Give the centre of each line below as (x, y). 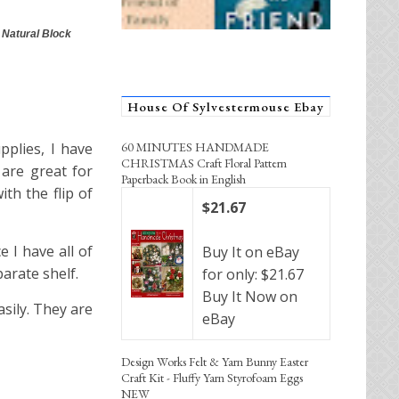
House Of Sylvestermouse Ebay (226, 106)
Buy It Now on (250, 296)
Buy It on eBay (251, 252)
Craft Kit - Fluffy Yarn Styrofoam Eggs (212, 377)
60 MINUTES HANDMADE (195, 147)
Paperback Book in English (183, 179)
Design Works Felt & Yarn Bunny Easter (215, 361)
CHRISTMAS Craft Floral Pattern (204, 163)
